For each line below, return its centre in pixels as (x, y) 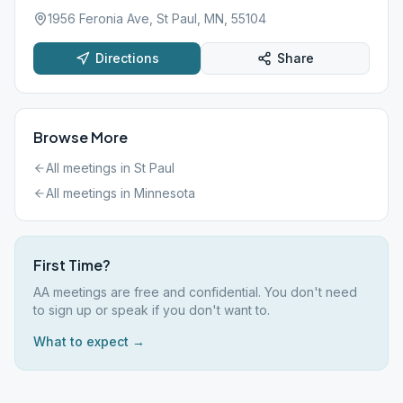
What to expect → (89, 341)
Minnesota (165, 193)
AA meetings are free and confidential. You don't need (195, 292)
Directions (127, 58)
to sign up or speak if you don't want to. (152, 310)
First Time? (72, 265)
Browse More (81, 137)
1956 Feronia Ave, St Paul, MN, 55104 (157, 18)
